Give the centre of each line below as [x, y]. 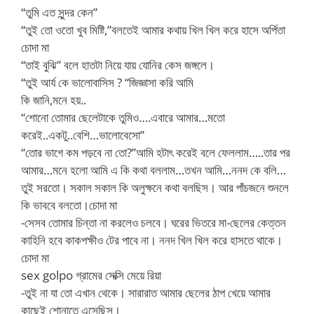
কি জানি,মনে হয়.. [54, 100]
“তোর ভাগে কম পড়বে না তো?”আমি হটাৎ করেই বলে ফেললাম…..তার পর [156, 152]
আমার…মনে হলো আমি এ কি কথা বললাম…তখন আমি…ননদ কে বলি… [153, 170]
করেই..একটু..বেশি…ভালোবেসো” [83, 135]
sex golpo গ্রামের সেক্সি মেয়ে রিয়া [91, 275]
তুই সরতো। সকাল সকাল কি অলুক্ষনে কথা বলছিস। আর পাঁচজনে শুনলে [155, 187]
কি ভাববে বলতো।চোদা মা [69, 205]
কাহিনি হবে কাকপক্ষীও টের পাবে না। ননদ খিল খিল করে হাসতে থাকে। [152, 240]
